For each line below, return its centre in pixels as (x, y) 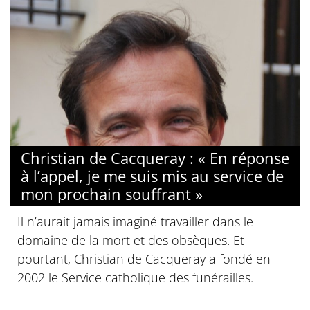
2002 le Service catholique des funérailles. (135, 277)
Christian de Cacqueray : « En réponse (155, 157)
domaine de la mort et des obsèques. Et (131, 240)
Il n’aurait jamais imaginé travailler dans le (135, 221)
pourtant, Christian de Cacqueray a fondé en (144, 258)
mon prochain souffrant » (112, 193)
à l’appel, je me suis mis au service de (152, 175)
